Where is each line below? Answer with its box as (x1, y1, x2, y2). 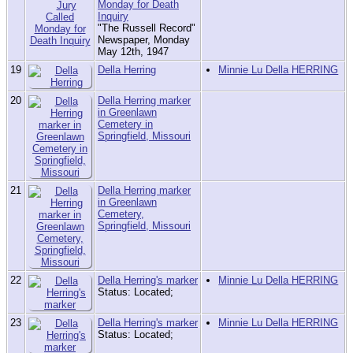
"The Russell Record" (98, 22, 195, 35)
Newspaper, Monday (98, 34, 190, 46)
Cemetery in (98, 118, 153, 131)
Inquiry (98, 10, 128, 23)
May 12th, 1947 (98, 46, 169, 58)
